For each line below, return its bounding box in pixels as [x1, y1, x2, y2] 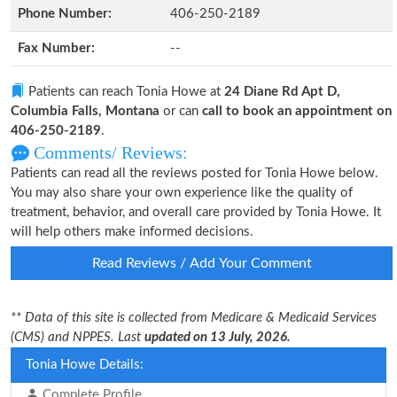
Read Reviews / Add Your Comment [91, 256, 312, 270]
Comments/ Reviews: [29, 143, 188, 162]
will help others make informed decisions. [11, 225, 253, 238]
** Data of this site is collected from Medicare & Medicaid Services [11, 311, 377, 324]
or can [160, 105, 202, 118]
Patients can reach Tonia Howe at [25, 85, 224, 98]
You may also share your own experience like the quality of [11, 186, 353, 199]
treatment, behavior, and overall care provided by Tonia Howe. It [11, 206, 381, 219]
